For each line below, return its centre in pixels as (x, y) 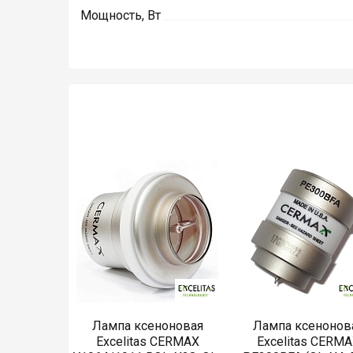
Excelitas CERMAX (147, 342)
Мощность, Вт (121, 16)
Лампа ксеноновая (147, 326)
